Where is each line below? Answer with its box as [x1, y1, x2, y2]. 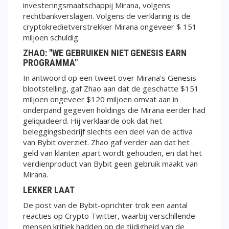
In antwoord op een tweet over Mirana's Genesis [23, 72, 196, 83]
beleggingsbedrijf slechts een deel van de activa [23, 126, 193, 136]
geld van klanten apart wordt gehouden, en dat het [23, 147, 202, 158]
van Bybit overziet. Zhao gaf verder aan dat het [23, 136, 190, 147]
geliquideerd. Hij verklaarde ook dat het [23, 115, 162, 126]
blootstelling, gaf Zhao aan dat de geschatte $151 [23, 83, 199, 94]
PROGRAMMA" [23, 57, 78, 68]
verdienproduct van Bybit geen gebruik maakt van [23, 158, 198, 169]
